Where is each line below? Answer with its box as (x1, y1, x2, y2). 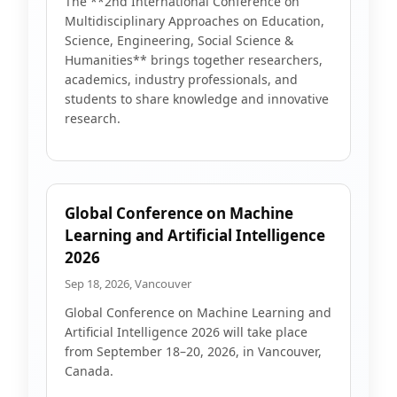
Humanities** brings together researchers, (65, 51, 323, 68)
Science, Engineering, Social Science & (65, 32, 293, 49)
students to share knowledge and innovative (65, 90, 329, 107)
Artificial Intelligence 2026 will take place (65, 323, 307, 340)
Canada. (65, 362, 113, 379)
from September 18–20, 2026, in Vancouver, (65, 343, 322, 360)
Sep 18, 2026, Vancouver (65, 276, 191, 292)
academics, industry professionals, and (65, 71, 298, 88)
